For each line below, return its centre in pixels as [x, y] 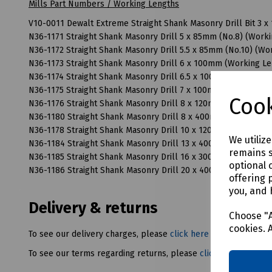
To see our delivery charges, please [99, 234]
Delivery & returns [93, 209]
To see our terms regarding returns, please [114, 254]
